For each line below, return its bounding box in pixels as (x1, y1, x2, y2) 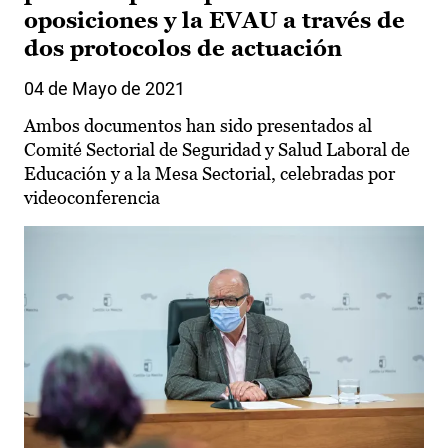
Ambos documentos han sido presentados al (24, 114, 372, 136)
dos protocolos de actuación (24, 35, 342, 61)
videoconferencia (24, 186, 160, 208)
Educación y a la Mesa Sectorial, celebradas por (24, 162, 395, 184)
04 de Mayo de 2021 (24, 77, 185, 99)
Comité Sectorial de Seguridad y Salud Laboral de (24, 138, 410, 160)
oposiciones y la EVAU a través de (24, 7, 405, 33)
